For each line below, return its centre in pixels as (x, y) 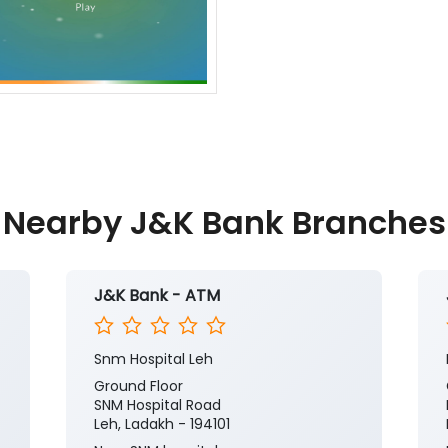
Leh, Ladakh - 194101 (162, 424)
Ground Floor (138, 386)
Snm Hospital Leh (153, 359)
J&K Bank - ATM (157, 296)
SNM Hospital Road (157, 405)
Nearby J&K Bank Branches (224, 223)
